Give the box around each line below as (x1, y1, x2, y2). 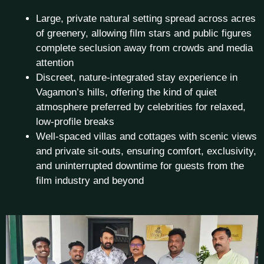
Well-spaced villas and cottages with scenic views (36, 131, 257, 142)
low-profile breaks (36, 116, 114, 127)
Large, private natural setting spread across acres (36, 13, 256, 24)
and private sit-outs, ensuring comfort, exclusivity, (36, 146, 256, 157)
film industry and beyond (36, 175, 144, 186)
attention (36, 57, 74, 68)
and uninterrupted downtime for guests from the (36, 160, 244, 171)
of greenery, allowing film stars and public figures (36, 28, 252, 39)
